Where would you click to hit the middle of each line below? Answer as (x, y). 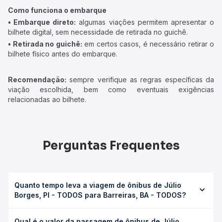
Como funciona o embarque (57, 10)
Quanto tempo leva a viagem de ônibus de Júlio (98, 185)
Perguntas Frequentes (111, 146)
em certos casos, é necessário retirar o (148, 44)
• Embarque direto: (42, 22)
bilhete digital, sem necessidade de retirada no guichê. (98, 32)
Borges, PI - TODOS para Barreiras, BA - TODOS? (100, 195)
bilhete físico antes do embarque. (63, 54)
